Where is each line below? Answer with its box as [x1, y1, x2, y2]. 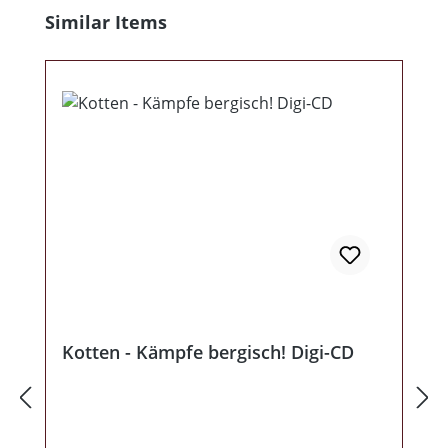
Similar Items [45, 10, 167, 35]
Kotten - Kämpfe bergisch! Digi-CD [62, 340, 354, 365]
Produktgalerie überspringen [19, 9, 238, 32]
